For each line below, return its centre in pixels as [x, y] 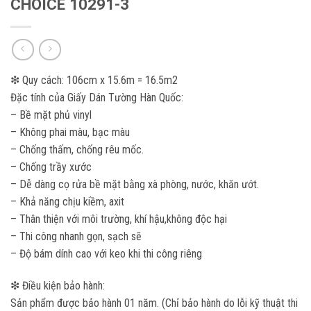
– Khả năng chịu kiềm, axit [67, 202]
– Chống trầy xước [51, 167]
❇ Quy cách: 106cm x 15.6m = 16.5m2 [94, 81]
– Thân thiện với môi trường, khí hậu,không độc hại [119, 219]
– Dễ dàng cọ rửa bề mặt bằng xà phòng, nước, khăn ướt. [135, 185]
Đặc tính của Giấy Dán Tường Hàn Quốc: [97, 98]
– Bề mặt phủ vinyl [51, 115]
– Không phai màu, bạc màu [70, 133]
